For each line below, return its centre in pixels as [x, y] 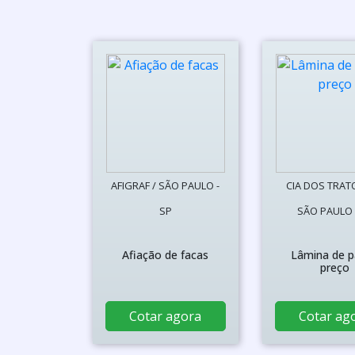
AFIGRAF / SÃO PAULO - [166, 185]
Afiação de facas [166, 255]
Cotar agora [166, 316]
